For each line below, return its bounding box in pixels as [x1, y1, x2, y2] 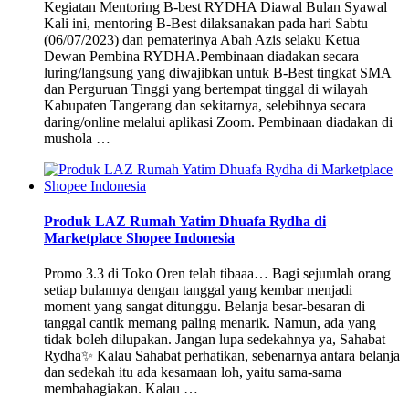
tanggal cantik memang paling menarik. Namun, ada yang [44, 315, 376, 331]
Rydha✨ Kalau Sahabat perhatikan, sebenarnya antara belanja [44, 348, 400, 364]
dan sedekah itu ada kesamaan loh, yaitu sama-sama [44, 364, 341, 381]
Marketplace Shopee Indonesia [44, 230, 235, 246]
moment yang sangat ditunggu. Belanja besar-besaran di [44, 299, 365, 315]
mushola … [44, 130, 110, 146]
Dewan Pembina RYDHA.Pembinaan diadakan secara [44, 47, 359, 64]
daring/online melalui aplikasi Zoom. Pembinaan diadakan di [44, 113, 393, 130]
